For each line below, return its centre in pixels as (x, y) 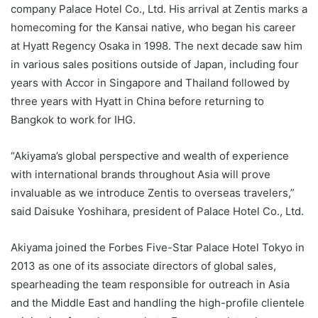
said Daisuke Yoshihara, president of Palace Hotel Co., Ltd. (157, 212)
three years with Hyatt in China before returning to (137, 102)
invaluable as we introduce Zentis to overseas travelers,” (153, 193)
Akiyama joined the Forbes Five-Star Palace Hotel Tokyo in (158, 248)
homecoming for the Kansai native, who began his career (153, 28)
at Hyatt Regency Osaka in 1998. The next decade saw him (157, 46)
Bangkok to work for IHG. (73, 120)
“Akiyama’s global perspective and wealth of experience (150, 156)
